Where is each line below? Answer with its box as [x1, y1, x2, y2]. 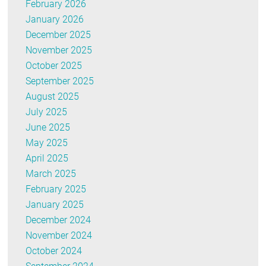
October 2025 [26, 60, 83, 72]
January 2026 [26, 14, 84, 26]
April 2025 [26, 153, 69, 164]
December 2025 [26, 29, 91, 41]
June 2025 [26, 122, 71, 134]
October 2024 [26, 245, 83, 257]
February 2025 [26, 183, 87, 195]
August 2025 [26, 91, 80, 103]
